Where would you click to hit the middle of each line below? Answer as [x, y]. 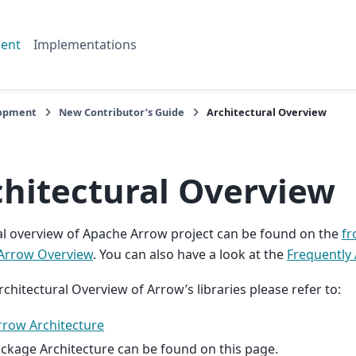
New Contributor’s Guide [122, 112]
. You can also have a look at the [190, 254]
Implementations [85, 44]
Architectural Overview [267, 112]
